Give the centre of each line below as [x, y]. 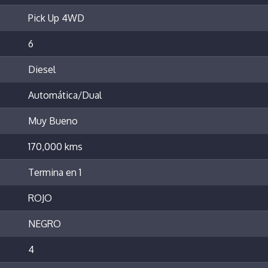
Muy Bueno [53, 121]
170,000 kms [55, 147]
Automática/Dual [65, 95]
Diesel [42, 70]
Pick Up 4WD [56, 18]
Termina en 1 [55, 173]
